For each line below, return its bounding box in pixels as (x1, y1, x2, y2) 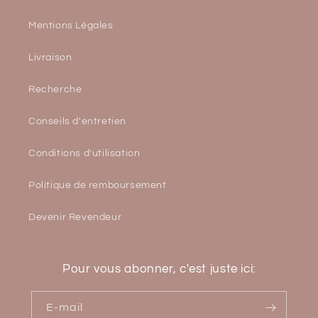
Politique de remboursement (28, 180, 167, 190)
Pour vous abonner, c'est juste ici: (62, 263, 256, 275)
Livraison (28, 53, 72, 62)
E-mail (46, 302, 83, 313)
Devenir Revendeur (28, 212, 122, 222)
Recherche (28, 84, 82, 94)
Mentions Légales (28, 21, 114, 31)
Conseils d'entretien (28, 116, 126, 126)
